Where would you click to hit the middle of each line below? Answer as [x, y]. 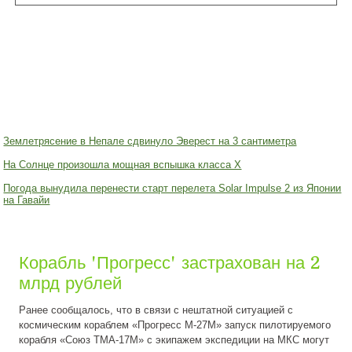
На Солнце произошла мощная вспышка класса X [123, 164]
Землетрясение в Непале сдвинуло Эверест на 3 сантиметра [150, 141]
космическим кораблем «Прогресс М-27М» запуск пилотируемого [175, 324]
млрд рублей [71, 282]
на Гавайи [27, 200]
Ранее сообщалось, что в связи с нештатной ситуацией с [156, 310]
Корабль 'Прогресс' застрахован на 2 [170, 262]
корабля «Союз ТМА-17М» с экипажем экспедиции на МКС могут [174, 339]
